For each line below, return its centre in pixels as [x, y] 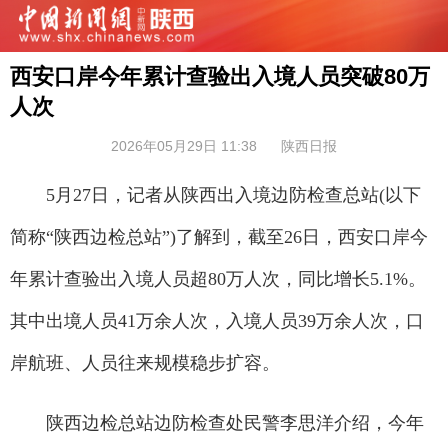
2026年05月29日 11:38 [184, 146]
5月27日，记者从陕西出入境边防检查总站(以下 [215, 195]
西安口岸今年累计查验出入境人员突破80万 [220, 76]
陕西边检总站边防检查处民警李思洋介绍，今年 [217, 423]
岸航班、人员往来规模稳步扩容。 [145, 363]
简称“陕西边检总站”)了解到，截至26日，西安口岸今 [219, 237]
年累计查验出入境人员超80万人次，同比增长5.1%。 [218, 279]
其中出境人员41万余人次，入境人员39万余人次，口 [217, 321]
